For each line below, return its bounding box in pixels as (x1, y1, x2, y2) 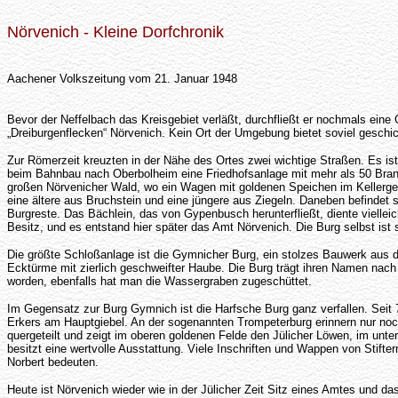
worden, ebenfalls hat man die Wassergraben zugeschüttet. (7, 275, 312, 288)
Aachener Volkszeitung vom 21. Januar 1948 (7, 72, 237, 85)
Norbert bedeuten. (7, 355, 99, 369)
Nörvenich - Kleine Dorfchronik (7, 23, 224, 41)
